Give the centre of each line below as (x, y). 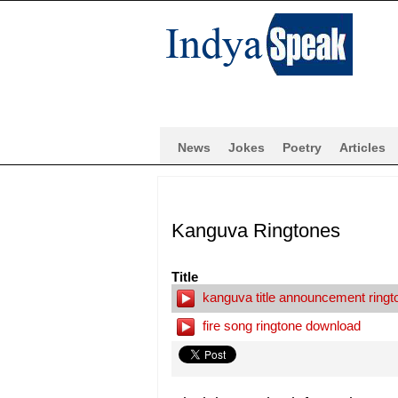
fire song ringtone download (279, 326)
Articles (362, 147)
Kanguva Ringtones (255, 231)
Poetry (302, 147)
